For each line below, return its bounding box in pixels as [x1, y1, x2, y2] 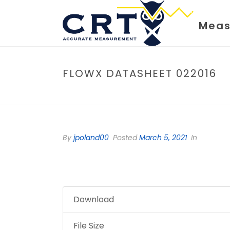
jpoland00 [73, 132, 109, 143]
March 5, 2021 [139, 132, 187, 143]
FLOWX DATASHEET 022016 [63, 66, 217, 81]
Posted [111, 132, 139, 143]
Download [73, 194, 114, 205]
